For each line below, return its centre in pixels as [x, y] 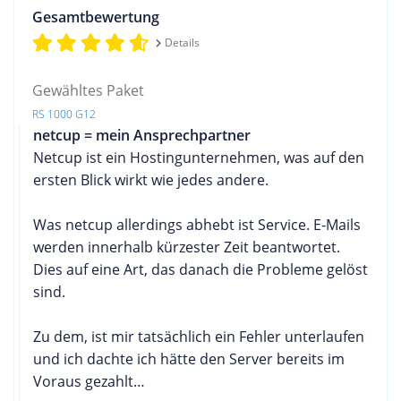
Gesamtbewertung [96, 17]
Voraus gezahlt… [89, 381]
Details [182, 42]
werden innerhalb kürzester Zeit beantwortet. [187, 247]
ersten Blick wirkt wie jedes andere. [151, 179]
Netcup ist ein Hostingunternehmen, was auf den [199, 157]
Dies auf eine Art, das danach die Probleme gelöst [200, 269]
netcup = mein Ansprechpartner [142, 135]
